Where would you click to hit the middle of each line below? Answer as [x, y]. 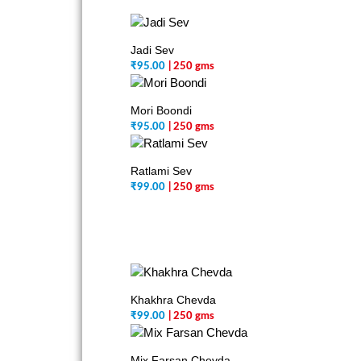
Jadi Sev [152, 50]
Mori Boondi [161, 110]
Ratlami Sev [161, 171]
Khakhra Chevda [173, 300]
